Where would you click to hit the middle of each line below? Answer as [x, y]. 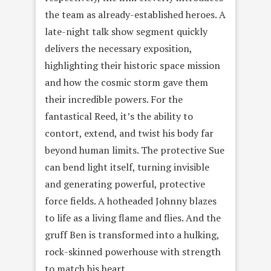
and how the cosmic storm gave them [126, 83]
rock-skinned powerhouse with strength [133, 252]
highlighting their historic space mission [132, 66]
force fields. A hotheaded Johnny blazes [131, 201]
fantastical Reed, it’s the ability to [119, 116]
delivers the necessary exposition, [118, 49]
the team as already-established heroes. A [135, 15]
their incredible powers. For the [114, 100]
